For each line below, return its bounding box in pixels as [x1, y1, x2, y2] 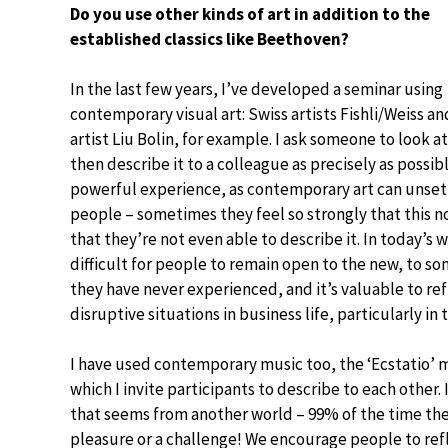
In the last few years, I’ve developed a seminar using [70, 78, 443, 100]
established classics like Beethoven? [70, 28, 349, 50]
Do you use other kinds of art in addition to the [70, 3, 430, 25]
